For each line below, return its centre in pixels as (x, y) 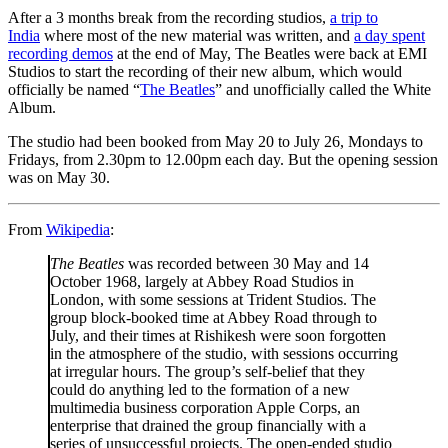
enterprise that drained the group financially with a (208, 425)
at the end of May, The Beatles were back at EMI (270, 53)
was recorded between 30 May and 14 (246, 263)
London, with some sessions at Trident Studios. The (213, 299)
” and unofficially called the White (323, 89)
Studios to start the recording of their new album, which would (205, 71)
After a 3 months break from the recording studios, (169, 17)
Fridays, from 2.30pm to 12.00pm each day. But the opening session (223, 159)
